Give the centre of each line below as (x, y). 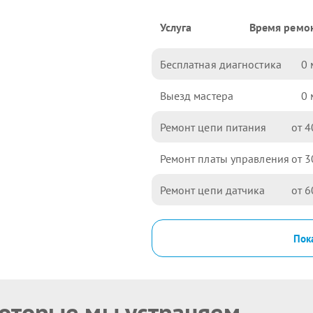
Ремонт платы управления (224, 158)
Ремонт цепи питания (213, 127)
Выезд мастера (196, 95)
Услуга (176, 27)
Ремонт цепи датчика (212, 190)
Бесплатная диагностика (220, 64)
